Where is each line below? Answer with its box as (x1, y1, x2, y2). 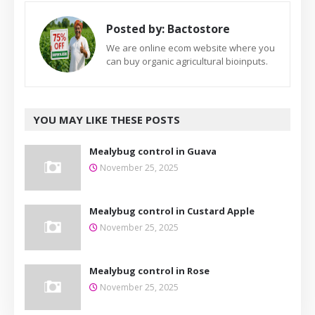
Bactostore (165, 21, 230, 37)
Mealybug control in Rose (89, 264, 210, 277)
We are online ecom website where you (106, 41, 275, 54)
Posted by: (106, 21, 165, 37)
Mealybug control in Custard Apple (89, 205, 255, 217)
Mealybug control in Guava (89, 145, 217, 157)
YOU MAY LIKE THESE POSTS (33, 112, 180, 127)
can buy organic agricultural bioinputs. (106, 55, 268, 67)
